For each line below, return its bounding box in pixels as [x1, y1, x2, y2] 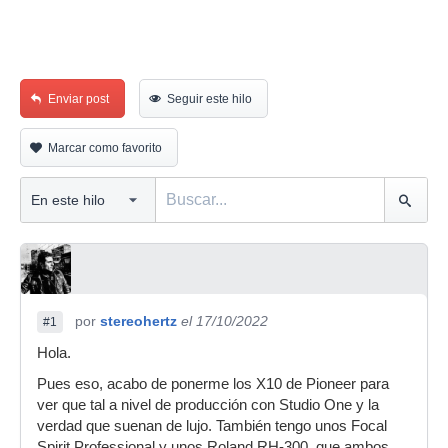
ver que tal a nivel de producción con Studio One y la [37, 397, 379, 413]
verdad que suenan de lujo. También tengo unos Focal [37, 418, 387, 434]
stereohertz [100, 313, 177, 329]
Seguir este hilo [167, 92, 252, 106]
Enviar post [48, 92, 109, 106]
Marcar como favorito [48, 141, 162, 155]
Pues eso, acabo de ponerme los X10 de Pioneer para [37, 376, 389, 392]
